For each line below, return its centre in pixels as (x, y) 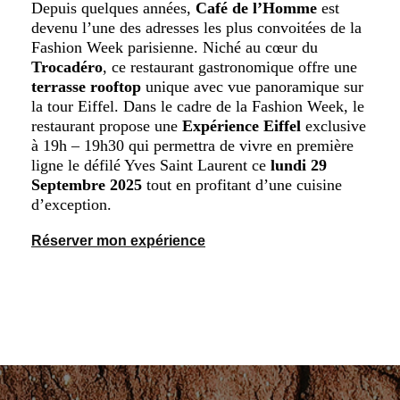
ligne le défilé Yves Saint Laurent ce (151, 165)
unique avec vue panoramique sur (252, 86)
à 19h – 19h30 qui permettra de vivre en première (192, 145)
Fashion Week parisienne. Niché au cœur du (175, 47)
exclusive (333, 125)
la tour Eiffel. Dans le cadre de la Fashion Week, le (198, 106)
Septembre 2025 (87, 184)
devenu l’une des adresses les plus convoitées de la (196, 27)
